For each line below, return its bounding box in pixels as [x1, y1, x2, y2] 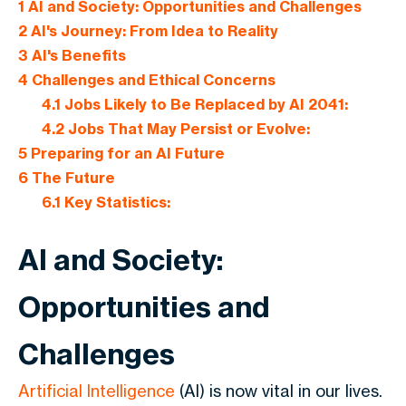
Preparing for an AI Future [27, 144, 225, 163]
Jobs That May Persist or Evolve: [63, 120, 310, 139]
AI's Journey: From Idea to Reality [27, 22, 278, 41]
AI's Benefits [28, 46, 126, 65]
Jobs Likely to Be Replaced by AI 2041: [60, 95, 348, 114]
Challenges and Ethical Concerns [28, 71, 275, 90]
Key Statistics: [60, 193, 170, 212]
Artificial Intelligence [18, 381, 175, 401]
